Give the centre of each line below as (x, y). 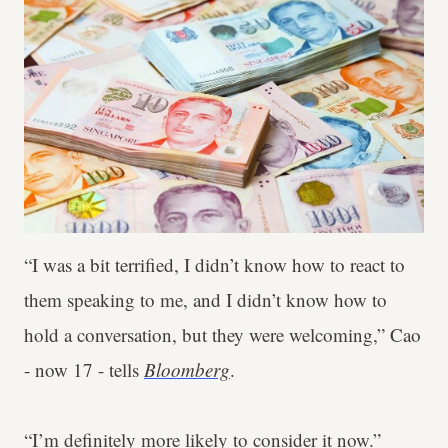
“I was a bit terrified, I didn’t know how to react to (214, 265)
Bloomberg (187, 370)
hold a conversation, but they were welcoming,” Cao (222, 335)
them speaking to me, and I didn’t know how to (205, 300)
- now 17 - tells (84, 370)
